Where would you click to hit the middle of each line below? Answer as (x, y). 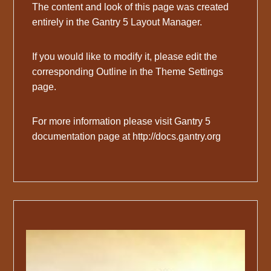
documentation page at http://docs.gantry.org (127, 136)
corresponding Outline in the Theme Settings (128, 71)
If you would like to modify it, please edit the (125, 56)
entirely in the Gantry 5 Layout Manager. (117, 22)
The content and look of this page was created (131, 7)
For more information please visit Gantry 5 (122, 121)
